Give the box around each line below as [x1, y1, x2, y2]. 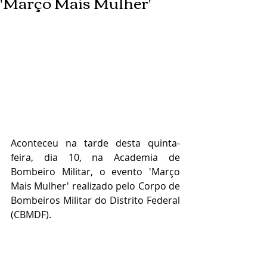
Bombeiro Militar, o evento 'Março [11, 165, 180, 179]
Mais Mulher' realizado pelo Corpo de [11, 179, 180, 193]
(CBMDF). [11, 208, 54, 222]
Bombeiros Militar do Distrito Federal [11, 194, 180, 207]
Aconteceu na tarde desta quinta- [11, 136, 180, 150]
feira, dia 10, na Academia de [11, 151, 180, 164]
